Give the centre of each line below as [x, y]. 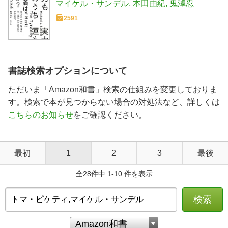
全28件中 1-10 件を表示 [114, 174]
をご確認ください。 [110, 115]
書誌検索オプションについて [68, 71]
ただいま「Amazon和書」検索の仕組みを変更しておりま [113, 90]
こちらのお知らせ [41, 115]
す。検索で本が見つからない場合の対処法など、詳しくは [114, 102]
